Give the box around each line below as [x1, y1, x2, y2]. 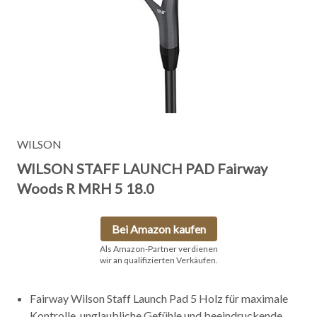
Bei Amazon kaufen [111, 222, 206, 236]
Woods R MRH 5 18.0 [17, 180, 154, 197]
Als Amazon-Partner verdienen [99, 243, 218, 254]
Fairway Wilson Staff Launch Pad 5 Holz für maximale [30, 292, 288, 305]
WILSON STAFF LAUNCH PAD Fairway [17, 160, 267, 177]
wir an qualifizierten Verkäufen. [99, 255, 218, 265]
